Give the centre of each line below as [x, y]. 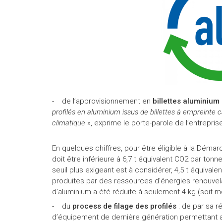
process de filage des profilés [125, 206]
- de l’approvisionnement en [102, 101]
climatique [69, 123]
